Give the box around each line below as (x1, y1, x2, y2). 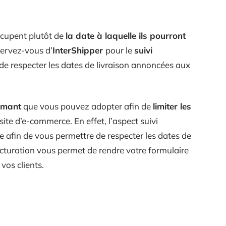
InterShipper (52, 45, 105, 55)
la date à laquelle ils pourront (66, 30, 186, 41)
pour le (105, 45, 134, 55)
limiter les (153, 101, 191, 111)
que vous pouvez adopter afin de (21, 101, 153, 111)
